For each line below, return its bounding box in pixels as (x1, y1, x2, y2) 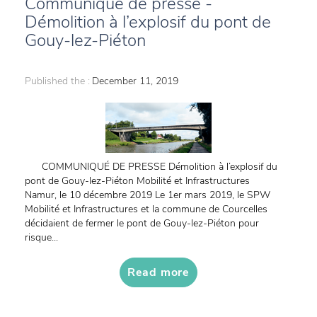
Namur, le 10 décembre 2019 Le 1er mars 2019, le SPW (25, 188, 270, 202)
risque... (25, 231, 58, 244)
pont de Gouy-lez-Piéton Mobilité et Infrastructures (25, 174, 284, 188)
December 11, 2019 (92, 74, 178, 88)
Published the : (25, 74, 90, 88)
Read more (127, 265, 190, 280)
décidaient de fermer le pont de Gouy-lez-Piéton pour (25, 217, 259, 230)
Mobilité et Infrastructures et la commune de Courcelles (25, 202, 267, 216)
